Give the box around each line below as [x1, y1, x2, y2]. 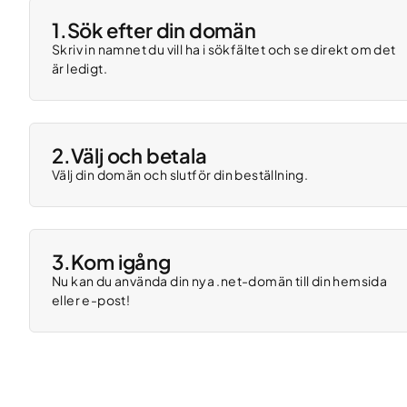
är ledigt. [52, 60, 107, 76]
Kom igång [70, 249, 171, 274]
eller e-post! [52, 292, 131, 308]
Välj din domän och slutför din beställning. [52, 166, 309, 183]
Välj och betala [70, 143, 207, 168]
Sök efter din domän [66, 17, 256, 43]
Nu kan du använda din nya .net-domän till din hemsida [52, 273, 388, 289]
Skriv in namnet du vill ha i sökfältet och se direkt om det [52, 41, 396, 57]
